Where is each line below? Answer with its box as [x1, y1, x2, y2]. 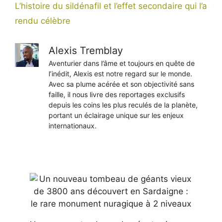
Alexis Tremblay [49, 44, 123, 56]
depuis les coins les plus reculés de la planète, [49, 100, 198, 109]
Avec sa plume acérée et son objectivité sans [49, 79, 194, 88]
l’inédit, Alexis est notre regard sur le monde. [49, 69, 192, 78]
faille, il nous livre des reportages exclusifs [49, 90, 185, 99]
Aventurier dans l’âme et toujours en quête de [49, 58, 195, 67]
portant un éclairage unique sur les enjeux [49, 111, 184, 119]
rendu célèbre [15, 15, 70, 26]
